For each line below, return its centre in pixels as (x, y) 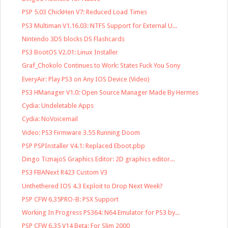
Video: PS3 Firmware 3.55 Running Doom (81, 132)
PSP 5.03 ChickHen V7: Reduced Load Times (85, 12)
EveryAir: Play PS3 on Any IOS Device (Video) (86, 79)
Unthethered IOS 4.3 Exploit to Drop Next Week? (93, 186)
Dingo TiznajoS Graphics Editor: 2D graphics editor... (98, 159)
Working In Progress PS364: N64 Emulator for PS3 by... (101, 213)
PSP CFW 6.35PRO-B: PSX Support (70, 199)
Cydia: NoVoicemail (50, 119)
